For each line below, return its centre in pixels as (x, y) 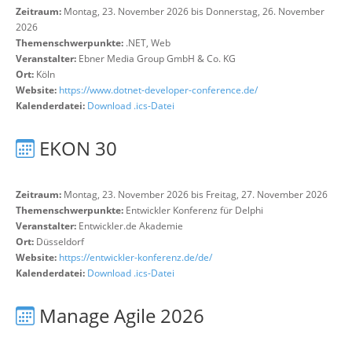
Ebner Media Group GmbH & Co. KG (157, 59)
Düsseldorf (60, 242)
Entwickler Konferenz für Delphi (194, 210)
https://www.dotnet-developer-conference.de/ (158, 90)
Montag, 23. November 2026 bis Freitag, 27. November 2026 (194, 194)
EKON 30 (78, 148)
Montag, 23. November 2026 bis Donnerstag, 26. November (193, 11)
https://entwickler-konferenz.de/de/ (136, 257)
